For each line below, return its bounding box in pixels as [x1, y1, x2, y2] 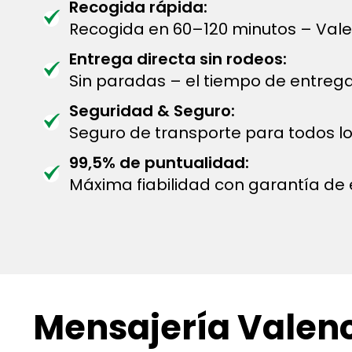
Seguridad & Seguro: [69, 100, 235, 122]
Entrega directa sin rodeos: [69, 48, 287, 70]
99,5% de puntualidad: [69, 152, 249, 174]
